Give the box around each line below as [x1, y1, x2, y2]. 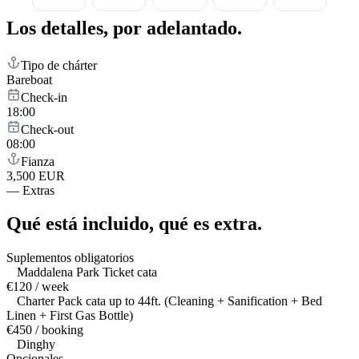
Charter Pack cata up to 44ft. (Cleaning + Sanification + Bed [17, 294, 322, 309]
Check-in [21, 90, 67, 104]
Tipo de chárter [21, 58, 97, 72]
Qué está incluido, [6, 213, 154, 235]
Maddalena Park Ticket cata [17, 265, 157, 280]
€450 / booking [6, 323, 83, 337]
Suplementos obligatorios [6, 251, 134, 265]
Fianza [21, 154, 54, 168]
